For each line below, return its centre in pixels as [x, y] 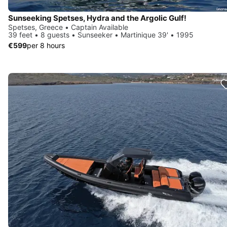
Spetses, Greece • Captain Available [68, 27]
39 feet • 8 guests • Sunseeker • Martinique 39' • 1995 [101, 34]
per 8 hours [46, 45]
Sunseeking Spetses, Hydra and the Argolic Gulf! [97, 18]
